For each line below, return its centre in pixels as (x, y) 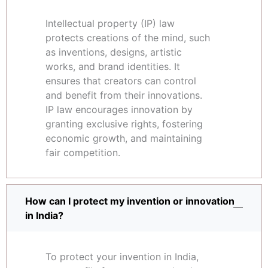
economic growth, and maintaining (124, 138)
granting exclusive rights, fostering (124, 124)
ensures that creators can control (121, 81)
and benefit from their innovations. (124, 95)
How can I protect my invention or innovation (130, 201)
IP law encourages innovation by (119, 110)
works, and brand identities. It (113, 67)
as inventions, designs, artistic (114, 52)
